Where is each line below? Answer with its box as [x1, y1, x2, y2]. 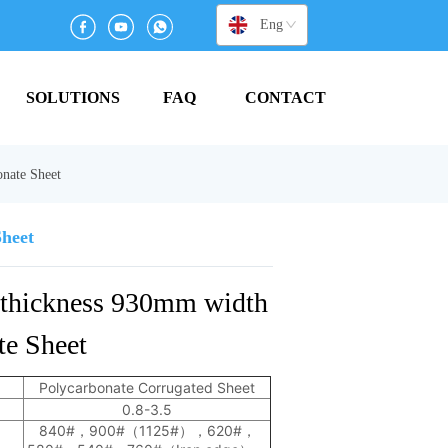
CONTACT [245, 88, 327, 106]
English [260, 16, 304, 32]
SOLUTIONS [26, 88, 121, 106]
